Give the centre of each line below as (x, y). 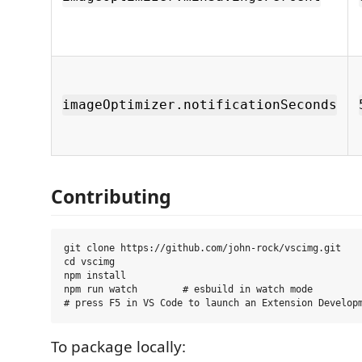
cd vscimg (89, 262)
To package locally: (118, 347)
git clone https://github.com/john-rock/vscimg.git (202, 248)
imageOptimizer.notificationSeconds (200, 105)
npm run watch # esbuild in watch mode (188, 289)
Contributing (111, 196)
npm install (95, 276)
